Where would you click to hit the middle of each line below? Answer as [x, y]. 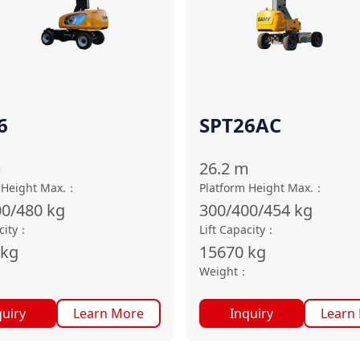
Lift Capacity [232, 229]
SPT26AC [240, 125]
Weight [219, 271]
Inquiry [252, 313]
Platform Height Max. [256, 188]
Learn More [108, 313]
